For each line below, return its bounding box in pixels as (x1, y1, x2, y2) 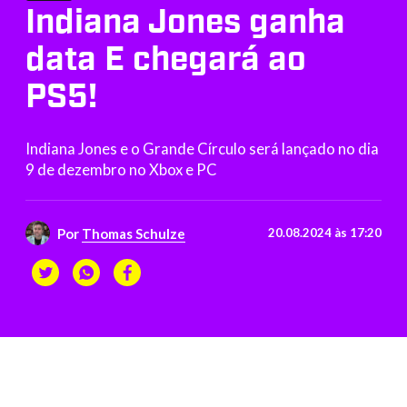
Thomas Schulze (82, 224, 186, 242)
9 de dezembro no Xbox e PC (25, 160, 217, 180)
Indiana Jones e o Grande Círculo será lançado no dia (25, 139, 379, 159)
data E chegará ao (25, 42, 306, 76)
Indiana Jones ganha (25, 5, 345, 39)
